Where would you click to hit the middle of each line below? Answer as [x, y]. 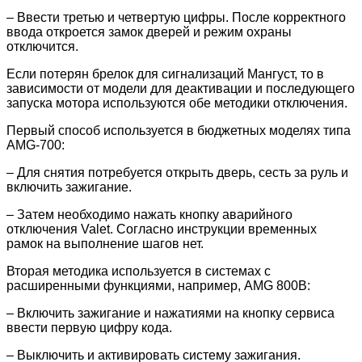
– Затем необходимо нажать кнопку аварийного [149, 215]
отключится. [42, 47]
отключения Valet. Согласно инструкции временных [162, 229]
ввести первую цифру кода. [89, 328]
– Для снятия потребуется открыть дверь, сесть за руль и [177, 173]
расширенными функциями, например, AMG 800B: [158, 286]
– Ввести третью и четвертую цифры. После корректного [176, 18]
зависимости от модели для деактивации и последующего [181, 89]
